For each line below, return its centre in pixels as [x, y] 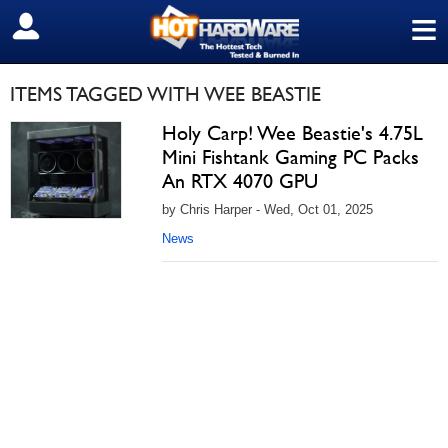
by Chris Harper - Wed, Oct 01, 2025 [267, 209]
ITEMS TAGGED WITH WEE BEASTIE [165, 94]
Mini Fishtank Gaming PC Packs [290, 157]
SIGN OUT [58, 27]
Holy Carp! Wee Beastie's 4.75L [292, 133]
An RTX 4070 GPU [240, 181]
